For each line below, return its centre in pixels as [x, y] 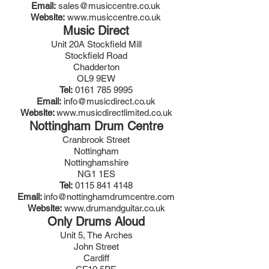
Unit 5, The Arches [96, 235]
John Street [96, 246]
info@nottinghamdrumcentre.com [109, 197]
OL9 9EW [96, 78]
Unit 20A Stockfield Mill [96, 44]
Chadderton [96, 67]
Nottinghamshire [96, 162]
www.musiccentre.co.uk [114, 17]
